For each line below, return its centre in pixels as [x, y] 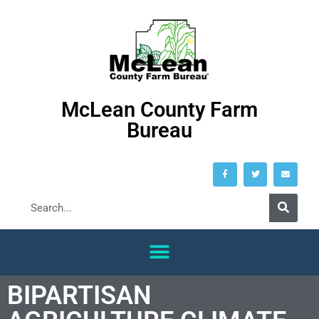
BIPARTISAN [79, 295]
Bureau [159, 130]
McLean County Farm [159, 110]
